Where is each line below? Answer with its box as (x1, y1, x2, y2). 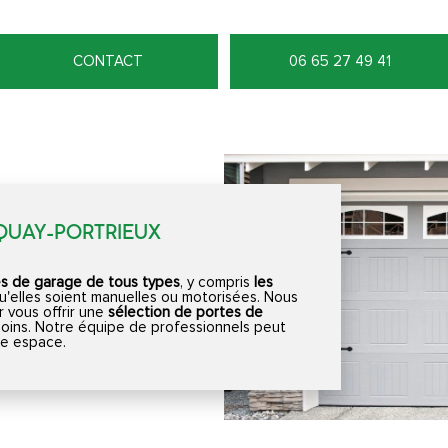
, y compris (180, 274, 250, 290)
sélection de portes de (108, 304, 263, 320)
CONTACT (73, 53, 143, 69)
